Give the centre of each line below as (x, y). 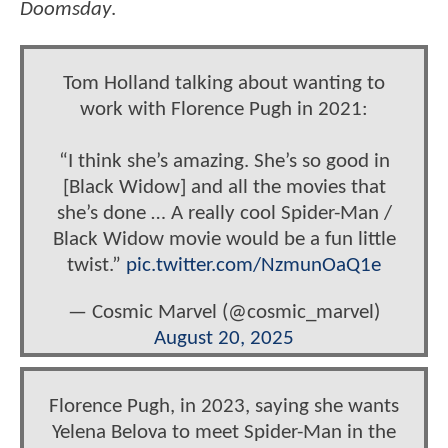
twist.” (96, 266)
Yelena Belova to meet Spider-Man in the (224, 432)
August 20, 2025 (224, 339)
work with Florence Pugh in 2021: (224, 110)
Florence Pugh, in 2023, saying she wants (224, 406)
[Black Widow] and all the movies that (224, 188)
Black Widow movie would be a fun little (224, 240)
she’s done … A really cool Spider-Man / (224, 214)
